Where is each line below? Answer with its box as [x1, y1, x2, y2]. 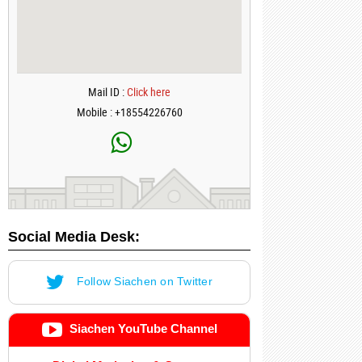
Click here [127, 84, 170, 99]
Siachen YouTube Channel [65, 322, 217, 336]
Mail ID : [88, 84, 127, 99]
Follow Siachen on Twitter [73, 275, 213, 288]
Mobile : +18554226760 [76, 104, 183, 120]
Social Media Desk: [8, 229, 140, 245]
